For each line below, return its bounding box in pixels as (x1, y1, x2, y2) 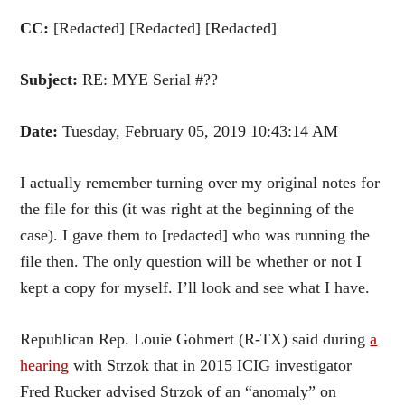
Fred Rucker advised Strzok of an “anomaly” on (20, 381, 337, 400)
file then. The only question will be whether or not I (20, 251, 363, 270)
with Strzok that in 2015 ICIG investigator (69, 355, 353, 374)
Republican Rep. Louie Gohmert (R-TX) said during (20, 329, 371, 348)
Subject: (20, 70, 79, 89)
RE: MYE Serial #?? (78, 70, 219, 89)
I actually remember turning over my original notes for (20, 173, 381, 192)
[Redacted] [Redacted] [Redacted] (49, 18, 278, 37)
